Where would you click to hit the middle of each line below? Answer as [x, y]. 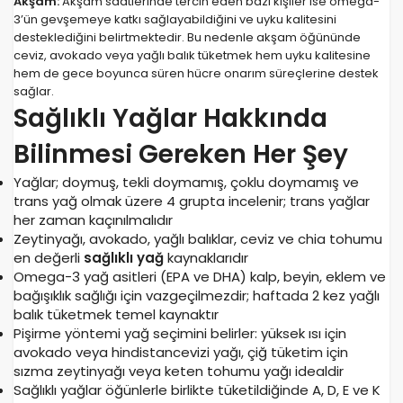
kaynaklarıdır [206, 258]
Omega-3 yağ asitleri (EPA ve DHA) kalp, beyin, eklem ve [200, 277]
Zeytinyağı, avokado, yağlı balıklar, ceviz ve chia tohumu [198, 239]
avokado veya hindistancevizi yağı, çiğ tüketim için [181, 353]
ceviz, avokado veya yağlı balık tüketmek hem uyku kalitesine [192, 56]
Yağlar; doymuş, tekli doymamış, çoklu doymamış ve [186, 183]
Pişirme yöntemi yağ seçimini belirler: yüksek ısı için [180, 334]
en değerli [49, 258]
